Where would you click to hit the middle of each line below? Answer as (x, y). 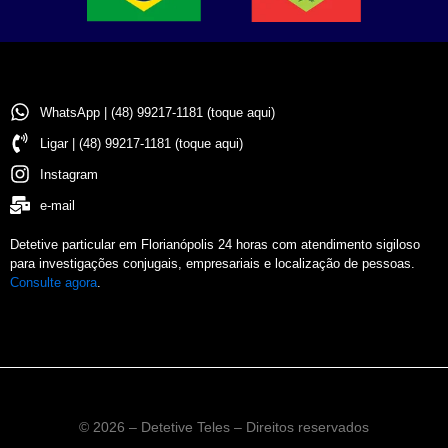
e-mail (57, 205)
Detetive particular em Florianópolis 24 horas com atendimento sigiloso (215, 245)
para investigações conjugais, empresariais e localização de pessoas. (212, 264)
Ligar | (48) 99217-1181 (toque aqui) (141, 143)
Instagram (69, 174)
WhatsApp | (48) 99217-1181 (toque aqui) (157, 112)
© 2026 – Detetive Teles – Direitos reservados (224, 427)
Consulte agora (53, 283)
